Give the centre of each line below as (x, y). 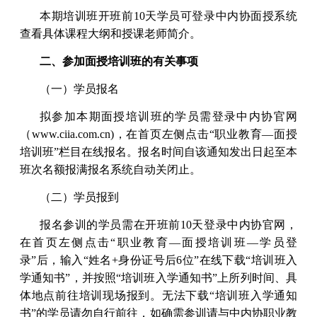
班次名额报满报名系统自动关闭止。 (110, 169)
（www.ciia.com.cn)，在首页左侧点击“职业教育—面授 (158, 134)
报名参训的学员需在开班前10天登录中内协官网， (168, 224)
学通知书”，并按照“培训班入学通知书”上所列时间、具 (158, 277)
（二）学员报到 (79, 197)
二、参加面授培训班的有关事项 (119, 61)
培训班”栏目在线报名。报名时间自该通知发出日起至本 (158, 151)
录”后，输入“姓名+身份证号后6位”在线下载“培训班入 (158, 260)
